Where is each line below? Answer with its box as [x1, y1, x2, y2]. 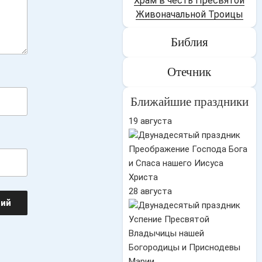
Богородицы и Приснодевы [128, 242, 240, 253]
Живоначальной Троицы [135, 9, 243, 20]
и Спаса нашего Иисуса [128, 158, 223, 168]
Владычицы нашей [128, 228, 204, 239]
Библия [170, 35, 208, 49]
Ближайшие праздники [130, 95, 249, 109]
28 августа [128, 186, 172, 196]
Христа [128, 172, 158, 182]
